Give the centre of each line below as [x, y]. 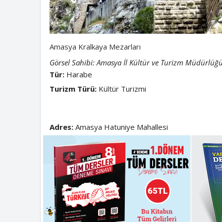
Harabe [78, 74]
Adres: [61, 127]
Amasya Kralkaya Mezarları [95, 46]
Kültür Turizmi [121, 88]
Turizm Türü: [73, 88]
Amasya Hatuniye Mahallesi [120, 127]
